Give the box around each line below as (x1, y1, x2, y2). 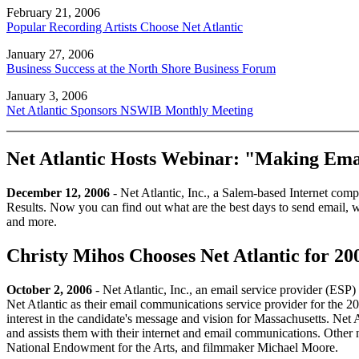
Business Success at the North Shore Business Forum (6, 62, 276, 76)
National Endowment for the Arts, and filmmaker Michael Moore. (6, 340, 338, 354)
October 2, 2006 (6, 282, 92, 296)
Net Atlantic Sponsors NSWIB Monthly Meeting (6, 103, 253, 118)
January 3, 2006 (6, 89, 87, 103)
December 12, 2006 (6, 185, 110, 200)
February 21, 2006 (6, 6, 100, 20)
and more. (6, 214, 57, 228)
